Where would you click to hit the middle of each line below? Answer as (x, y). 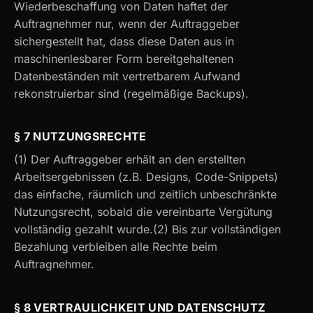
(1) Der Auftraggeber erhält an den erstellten (130, 160)
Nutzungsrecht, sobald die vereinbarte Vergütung (143, 212)
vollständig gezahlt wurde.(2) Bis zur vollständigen (147, 230)
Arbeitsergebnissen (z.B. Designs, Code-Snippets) (146, 177)
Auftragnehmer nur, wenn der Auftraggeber (127, 23)
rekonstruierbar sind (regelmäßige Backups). (131, 93)
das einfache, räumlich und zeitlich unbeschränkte (145, 195)
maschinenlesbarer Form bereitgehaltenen (124, 58)
